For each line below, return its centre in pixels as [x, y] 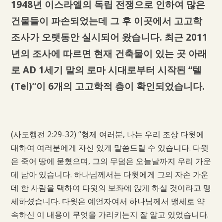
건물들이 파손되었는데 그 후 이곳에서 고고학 [106, 21]
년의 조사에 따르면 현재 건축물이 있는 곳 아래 [109, 54]
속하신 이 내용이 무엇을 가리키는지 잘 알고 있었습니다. [110, 215]
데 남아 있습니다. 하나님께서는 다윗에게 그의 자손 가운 [110, 175]
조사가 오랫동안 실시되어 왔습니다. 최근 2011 [109, 37]
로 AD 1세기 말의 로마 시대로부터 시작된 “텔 [106, 70]
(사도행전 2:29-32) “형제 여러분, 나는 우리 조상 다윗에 [107, 135]
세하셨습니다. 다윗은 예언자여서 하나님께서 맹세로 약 [108, 201]
